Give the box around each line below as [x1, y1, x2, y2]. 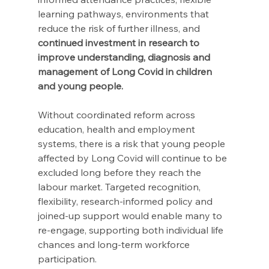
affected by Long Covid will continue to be [37, 152, 229, 165]
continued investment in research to [37, 37, 202, 49]
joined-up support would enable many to [37, 210, 225, 222]
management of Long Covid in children [37, 65, 214, 78]
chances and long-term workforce [37, 238, 192, 251]
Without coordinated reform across [37, 109, 198, 121]
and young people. [37, 80, 125, 92]
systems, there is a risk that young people [37, 138, 228, 150]
